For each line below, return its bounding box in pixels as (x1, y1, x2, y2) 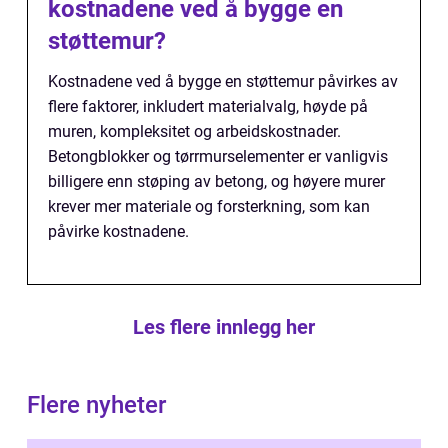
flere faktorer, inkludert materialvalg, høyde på (48, 97, 368, 117)
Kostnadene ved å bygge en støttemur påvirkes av (48, 72, 398, 92)
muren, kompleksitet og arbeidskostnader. (48, 122, 341, 142)
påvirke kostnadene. (48, 222, 189, 242)
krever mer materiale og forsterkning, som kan (48, 197, 370, 217)
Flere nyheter (27, 391, 166, 420)
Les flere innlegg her (133, 315, 315, 340)
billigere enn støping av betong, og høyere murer (48, 172, 385, 192)
